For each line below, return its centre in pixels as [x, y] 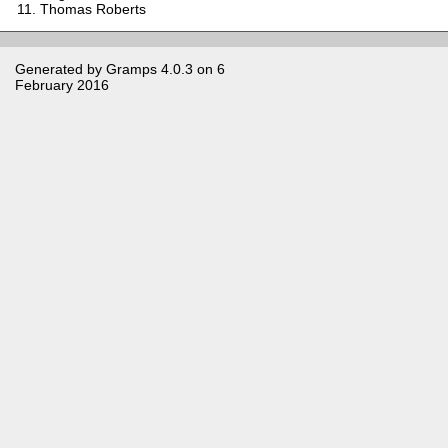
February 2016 [62, 84]
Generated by [60, 68]
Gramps [131, 68]
